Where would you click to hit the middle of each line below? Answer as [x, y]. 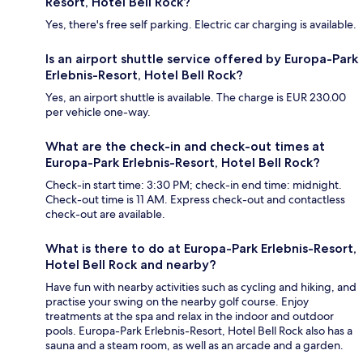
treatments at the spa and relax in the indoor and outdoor [190, 316]
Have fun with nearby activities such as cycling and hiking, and [201, 286]
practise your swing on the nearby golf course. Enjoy [177, 301]
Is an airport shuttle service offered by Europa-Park [202, 58]
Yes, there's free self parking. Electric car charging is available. [201, 24]
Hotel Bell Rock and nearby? [131, 264]
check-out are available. [105, 214]
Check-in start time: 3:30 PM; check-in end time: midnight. [194, 184]
